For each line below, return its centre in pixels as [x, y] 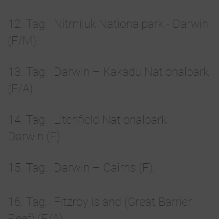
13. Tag [26, 72]
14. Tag [26, 120]
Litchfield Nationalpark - [113, 120]
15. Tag [26, 168]
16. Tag [26, 202]
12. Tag [26, 24]
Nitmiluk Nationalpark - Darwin [131, 24]
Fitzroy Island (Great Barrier [123, 202]
